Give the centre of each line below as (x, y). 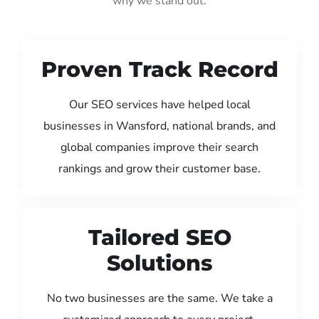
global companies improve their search (159, 147)
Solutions (159, 263)
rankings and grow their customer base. (159, 168)
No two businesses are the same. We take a (159, 298)
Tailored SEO (159, 237)
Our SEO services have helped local (159, 104)
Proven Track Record (159, 69)
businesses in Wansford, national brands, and (159, 126)
